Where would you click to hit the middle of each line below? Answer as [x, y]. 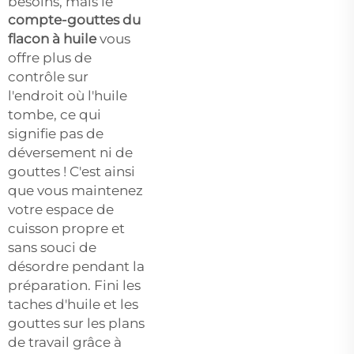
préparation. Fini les [74, 285]
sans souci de [52, 247]
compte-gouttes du [74, 19]
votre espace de [61, 209]
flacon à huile [54, 38]
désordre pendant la [76, 266]
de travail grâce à [65, 342]
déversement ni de [70, 152]
